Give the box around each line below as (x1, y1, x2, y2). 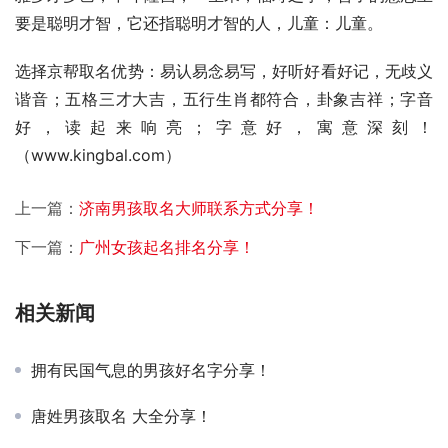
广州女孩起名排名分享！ (79, 237, 255, 258)
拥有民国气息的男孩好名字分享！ (31, 360, 271, 381)
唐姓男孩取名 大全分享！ (31, 406, 212, 427)
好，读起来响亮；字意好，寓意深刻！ (15, 117, 433, 138)
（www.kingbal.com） (15, 145, 231, 166)
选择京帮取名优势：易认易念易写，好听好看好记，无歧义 (15, 61, 433, 82)
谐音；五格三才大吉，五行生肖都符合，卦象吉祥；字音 (15, 89, 433, 110)
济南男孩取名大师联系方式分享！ (79, 198, 319, 219)
